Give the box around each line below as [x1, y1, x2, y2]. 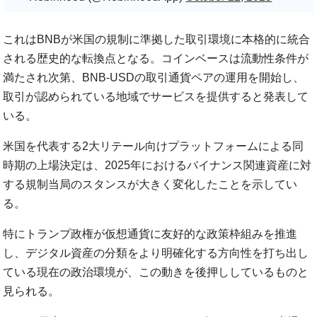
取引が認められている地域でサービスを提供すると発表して [3, 90, 309, 103]
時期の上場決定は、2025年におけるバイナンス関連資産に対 [3, 158, 312, 171]
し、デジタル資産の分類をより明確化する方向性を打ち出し [3, 246, 309, 259]
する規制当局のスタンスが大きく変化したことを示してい [3, 178, 298, 190]
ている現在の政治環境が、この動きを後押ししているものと [3, 265, 309, 278]
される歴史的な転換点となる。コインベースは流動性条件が [3, 52, 309, 64]
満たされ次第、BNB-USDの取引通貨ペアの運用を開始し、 [3, 71, 305, 83]
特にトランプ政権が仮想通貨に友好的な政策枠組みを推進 [3, 227, 298, 240]
